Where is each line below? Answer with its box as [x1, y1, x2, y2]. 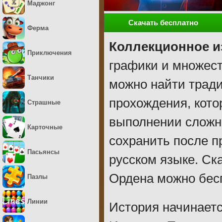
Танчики [27, 74, 54, 81]
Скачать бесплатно [128, 18, 199, 27]
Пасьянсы [27, 148, 59, 156]
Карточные [27, 123, 62, 131]
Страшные [27, 99, 60, 106]
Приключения [27, 49, 72, 56]
